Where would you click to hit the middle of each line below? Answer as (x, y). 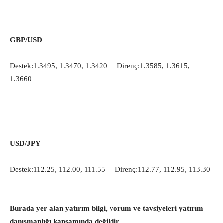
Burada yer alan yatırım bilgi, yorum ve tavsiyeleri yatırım (107, 208)
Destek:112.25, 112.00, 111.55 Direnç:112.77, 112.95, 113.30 (110, 169)
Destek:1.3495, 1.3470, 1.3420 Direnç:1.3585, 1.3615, (100, 66)
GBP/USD (26, 40)
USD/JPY (25, 143)
